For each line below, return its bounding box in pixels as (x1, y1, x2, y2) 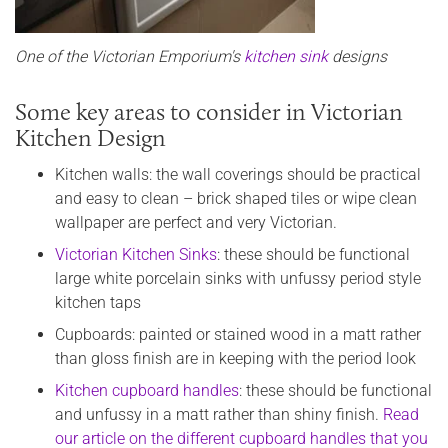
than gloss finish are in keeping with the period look (55, 349, 416, 369)
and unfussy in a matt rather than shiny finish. (55, 405, 383, 425)
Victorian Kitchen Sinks (55, 245, 217, 265)
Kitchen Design (15, 123, 166, 153)
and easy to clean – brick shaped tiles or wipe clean (55, 189, 417, 209)
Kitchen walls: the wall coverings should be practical (55, 165, 421, 185)
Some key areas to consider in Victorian (15, 97, 403, 127)
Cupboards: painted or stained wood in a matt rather (55, 325, 421, 345)
